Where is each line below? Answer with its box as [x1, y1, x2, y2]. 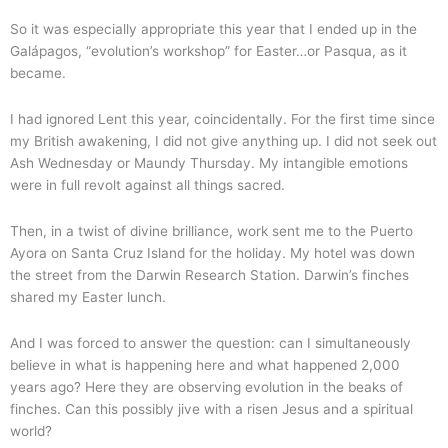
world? [10, 423, 52, 440]
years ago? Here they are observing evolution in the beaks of [10, 379, 403, 396]
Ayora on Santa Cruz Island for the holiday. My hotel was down [10, 245, 415, 262]
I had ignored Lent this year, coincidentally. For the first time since [10, 111, 435, 128]
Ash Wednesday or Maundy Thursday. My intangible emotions [10, 155, 408, 172]
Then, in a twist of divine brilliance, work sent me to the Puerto [10, 223, 413, 240]
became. [10, 65, 66, 82]
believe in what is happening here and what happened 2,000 [10, 357, 400, 374]
